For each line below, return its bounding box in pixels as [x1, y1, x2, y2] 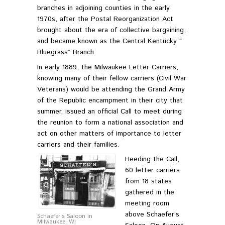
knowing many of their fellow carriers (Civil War [37, 73, 186, 83]
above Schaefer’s [125, 209, 179, 220]
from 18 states [125, 176, 172, 187]
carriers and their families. [37, 139, 120, 150]
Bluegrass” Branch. [37, 47, 96, 58]
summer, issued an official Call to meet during [37, 106, 182, 117]
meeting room [125, 198, 169, 209]
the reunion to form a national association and [37, 117, 183, 128]
